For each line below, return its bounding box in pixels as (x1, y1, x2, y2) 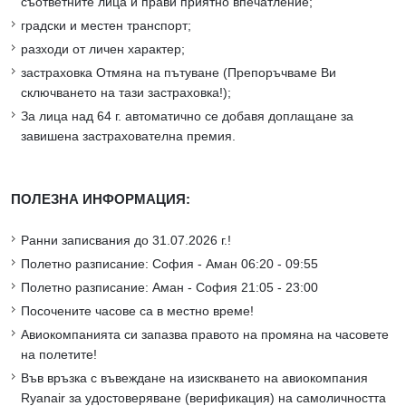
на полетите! (21, 347, 97, 362)
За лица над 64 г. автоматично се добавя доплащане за (21, 109, 353, 124)
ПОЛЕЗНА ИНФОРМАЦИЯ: (11, 191, 190, 208)
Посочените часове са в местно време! (21, 304, 254, 319)
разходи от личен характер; (21, 42, 185, 57)
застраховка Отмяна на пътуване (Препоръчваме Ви (21, 65, 336, 81)
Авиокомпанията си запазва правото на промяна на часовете (21, 327, 389, 343)
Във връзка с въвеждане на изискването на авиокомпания (21, 371, 368, 386)
